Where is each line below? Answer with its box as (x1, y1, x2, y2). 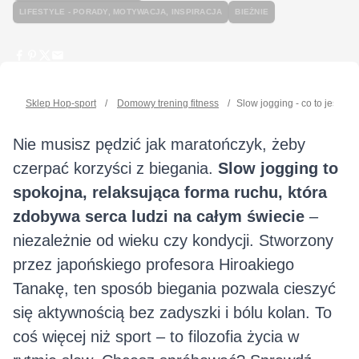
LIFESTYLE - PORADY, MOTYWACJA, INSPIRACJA (19, 7, 223, 17)
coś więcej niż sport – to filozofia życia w (13, 328, 299, 346)
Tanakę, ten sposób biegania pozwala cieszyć (13, 280, 336, 298)
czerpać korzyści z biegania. (13, 159, 218, 178)
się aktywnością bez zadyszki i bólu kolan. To (13, 304, 332, 322)
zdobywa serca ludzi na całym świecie (13, 208, 305, 226)
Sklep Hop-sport (26, 98, 96, 110)
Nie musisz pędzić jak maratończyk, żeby (13, 135, 305, 154)
